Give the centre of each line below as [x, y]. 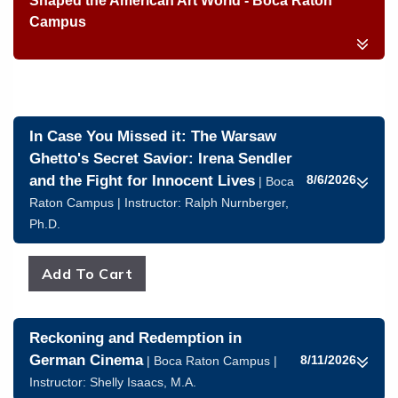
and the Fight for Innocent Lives [142, 181]
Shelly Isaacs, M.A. [143, 382]
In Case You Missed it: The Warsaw [153, 136]
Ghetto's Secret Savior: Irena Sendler [161, 159]
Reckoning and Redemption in [135, 338]
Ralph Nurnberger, [237, 203]
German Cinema [86, 360]
